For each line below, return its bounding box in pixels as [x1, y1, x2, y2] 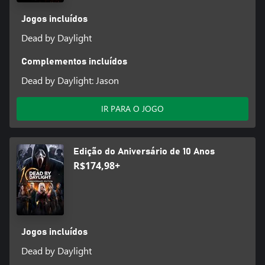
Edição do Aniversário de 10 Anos [73, 147, 215, 157]
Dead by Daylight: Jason [21, 74, 119, 87]
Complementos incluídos [21, 57, 127, 67]
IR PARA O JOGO [101, 103, 164, 115]
